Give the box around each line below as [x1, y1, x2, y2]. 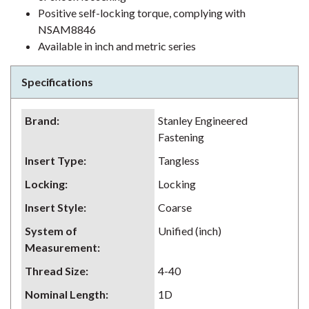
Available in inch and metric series [38, 39, 196, 52]
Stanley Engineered [158, 114, 248, 127]
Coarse [158, 201, 192, 214]
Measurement [25, 241, 97, 254]
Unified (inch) [158, 224, 221, 237]
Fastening [158, 130, 204, 143]
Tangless [158, 154, 199, 167]
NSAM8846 [38, 23, 96, 36]
